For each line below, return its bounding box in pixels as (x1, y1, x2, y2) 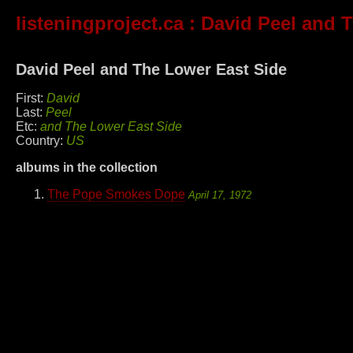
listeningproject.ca (16, 13, 184, 35)
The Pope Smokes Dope (47, 188, 185, 202)
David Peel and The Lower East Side (16, 60, 287, 78)
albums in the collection (16, 161, 158, 175)
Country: (16, 134, 66, 148)
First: (16, 91, 46, 106)
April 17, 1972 (188, 189, 251, 202)
